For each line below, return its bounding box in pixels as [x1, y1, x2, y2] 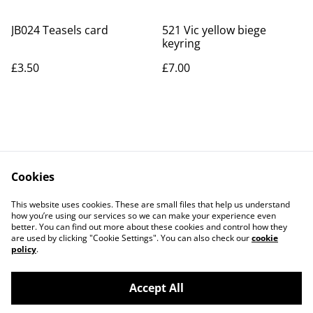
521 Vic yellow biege [162, 22, 266, 38]
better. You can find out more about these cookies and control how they [11, 221, 287, 233]
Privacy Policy [64, 203, 135, 219]
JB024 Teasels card [11, 22, 108, 38]
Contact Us [70, 190, 129, 205]
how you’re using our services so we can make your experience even [11, 210, 276, 221]
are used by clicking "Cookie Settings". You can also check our [11, 232, 252, 244]
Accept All [129, 280, 184, 296]
